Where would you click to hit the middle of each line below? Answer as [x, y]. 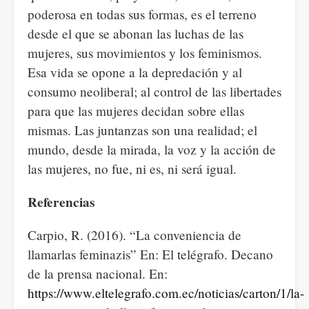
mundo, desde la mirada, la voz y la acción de [152, 149]
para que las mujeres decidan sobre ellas [136, 111]
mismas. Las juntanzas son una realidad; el [142, 130]
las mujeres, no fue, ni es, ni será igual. [132, 169]
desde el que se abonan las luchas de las [136, 33]
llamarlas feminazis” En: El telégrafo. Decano [150, 254]
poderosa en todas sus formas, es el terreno [142, 14]
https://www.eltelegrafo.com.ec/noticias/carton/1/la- [166, 293]
